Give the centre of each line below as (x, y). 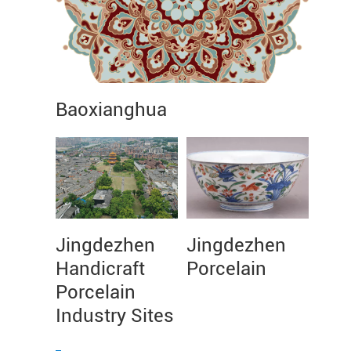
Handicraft (100, 269)
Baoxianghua (111, 110)
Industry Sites (115, 316)
